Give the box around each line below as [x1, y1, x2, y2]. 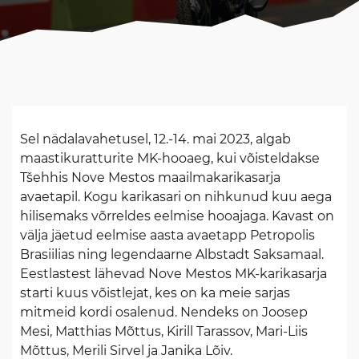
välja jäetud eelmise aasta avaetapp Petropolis [20, 228, 315, 243]
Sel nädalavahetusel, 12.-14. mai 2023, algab [20, 131, 291, 147]
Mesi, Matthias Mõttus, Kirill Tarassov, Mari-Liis [20, 324, 308, 339]
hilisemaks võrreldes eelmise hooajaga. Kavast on [20, 208, 334, 224]
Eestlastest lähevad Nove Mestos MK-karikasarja [20, 266, 327, 281]
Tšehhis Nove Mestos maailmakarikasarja [20, 170, 280, 185]
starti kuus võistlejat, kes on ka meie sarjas [20, 285, 290, 301]
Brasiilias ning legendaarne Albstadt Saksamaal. [20, 247, 324, 262]
